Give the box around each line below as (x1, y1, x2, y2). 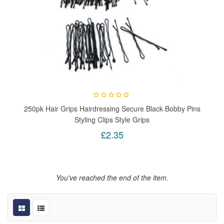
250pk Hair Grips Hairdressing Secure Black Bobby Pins (23, 103, 200, 114)
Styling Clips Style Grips (74, 114, 149, 125)
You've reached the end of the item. (55, 172, 168, 183)
